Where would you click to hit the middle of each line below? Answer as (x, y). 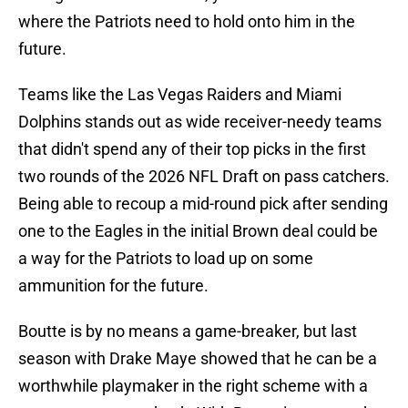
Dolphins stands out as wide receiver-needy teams (200, 122)
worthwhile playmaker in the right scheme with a (193, 386)
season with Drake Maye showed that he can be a (198, 359)
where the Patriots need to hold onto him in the (187, 22)
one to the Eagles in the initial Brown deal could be (198, 231)
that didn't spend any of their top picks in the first (192, 149)
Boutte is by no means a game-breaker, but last (188, 331)
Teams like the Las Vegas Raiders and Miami (180, 95)
